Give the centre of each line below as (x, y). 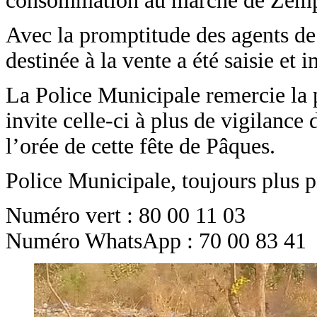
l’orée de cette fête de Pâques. (140, 146)
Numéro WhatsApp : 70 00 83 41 (156, 241)
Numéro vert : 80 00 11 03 (126, 215)
